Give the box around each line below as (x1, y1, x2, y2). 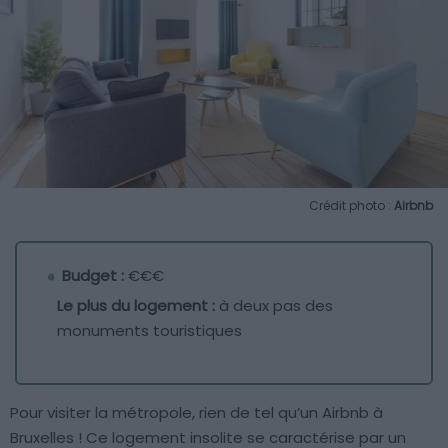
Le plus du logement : (57, 295, 215, 317)
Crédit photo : (309, 197, 394, 215)
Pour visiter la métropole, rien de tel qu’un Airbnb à (10, 402, 383, 424)
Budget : (62, 265, 124, 287)
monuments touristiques (57, 320, 242, 342)
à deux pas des (215, 295, 333, 317)
